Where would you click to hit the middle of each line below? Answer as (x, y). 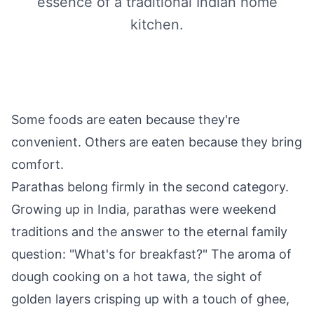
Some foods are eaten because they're (125, 120)
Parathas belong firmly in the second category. (150, 187)
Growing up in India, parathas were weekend (144, 209)
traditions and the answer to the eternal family (149, 232)
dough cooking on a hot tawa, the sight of (137, 277)
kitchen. (157, 25)
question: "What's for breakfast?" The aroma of (151, 254)
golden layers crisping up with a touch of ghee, (150, 299)
